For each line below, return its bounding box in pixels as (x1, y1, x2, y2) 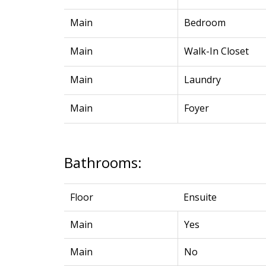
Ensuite (183, 190, 217, 204)
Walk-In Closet (183, 44, 249, 58)
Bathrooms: (64, 152, 142, 172)
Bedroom (183, 15, 226, 29)
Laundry (183, 72, 221, 86)
